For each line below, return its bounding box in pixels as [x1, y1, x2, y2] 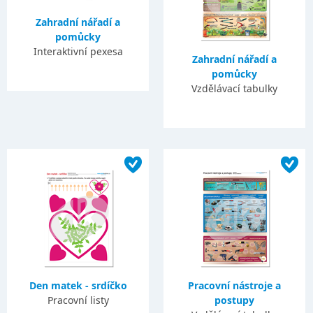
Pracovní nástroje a [188, 279, 282, 292]
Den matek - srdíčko [29, 279, 127, 292]
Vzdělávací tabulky [191, 82, 278, 95]
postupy [214, 293, 255, 307]
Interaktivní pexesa [33, 45, 123, 58]
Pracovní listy [47, 293, 109, 307]
